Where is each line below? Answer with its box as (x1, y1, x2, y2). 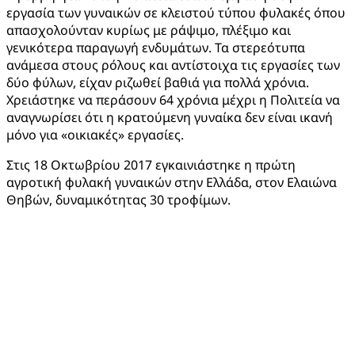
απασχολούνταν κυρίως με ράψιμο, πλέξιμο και (6, 21, 291, 40)
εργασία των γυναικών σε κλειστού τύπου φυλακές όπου (6, 4, 345, 22)
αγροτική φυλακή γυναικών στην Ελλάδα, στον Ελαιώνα (6, 174, 337, 192)
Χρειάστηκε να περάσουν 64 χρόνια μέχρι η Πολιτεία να (6, 91, 340, 109)
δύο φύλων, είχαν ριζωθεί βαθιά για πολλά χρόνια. (6, 74, 309, 92)
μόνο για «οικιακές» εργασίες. (6, 126, 184, 144)
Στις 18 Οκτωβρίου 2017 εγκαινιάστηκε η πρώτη (6, 156, 296, 174)
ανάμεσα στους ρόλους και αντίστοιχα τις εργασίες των (6, 56, 340, 74)
